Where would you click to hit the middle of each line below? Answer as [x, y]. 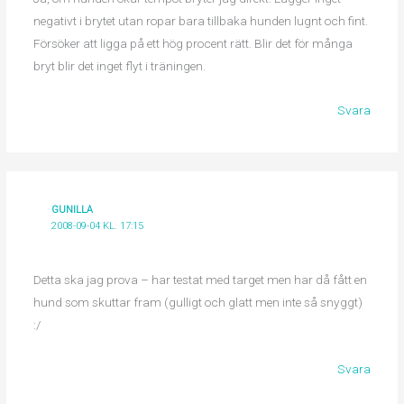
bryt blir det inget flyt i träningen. [119, 66]
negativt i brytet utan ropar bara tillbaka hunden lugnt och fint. [200, 21]
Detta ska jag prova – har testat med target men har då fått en [200, 280]
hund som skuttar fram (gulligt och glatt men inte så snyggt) [197, 303]
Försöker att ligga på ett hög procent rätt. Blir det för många [193, 44]
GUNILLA [73, 210]
